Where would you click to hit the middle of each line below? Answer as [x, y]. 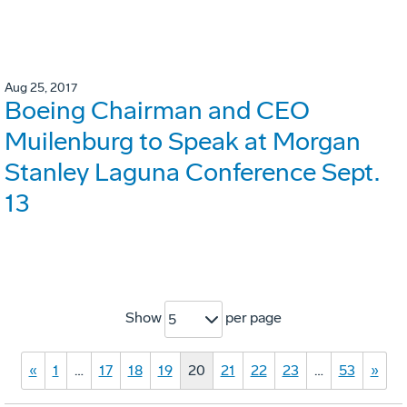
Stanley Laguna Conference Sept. [192, 173]
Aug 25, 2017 [41, 88]
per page [252, 318]
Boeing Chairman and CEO [157, 111]
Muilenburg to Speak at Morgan [183, 142]
